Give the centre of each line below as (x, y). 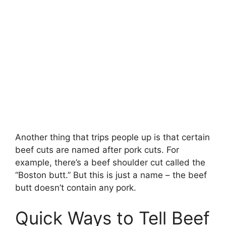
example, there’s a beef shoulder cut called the (110, 163)
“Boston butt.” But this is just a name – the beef (111, 175)
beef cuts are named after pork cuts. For (97, 150)
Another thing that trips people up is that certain (112, 137)
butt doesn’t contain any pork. (76, 188)
